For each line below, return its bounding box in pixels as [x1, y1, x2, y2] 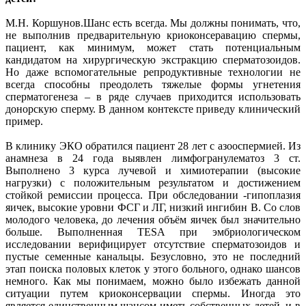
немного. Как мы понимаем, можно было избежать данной [5, 275, 301, 288]
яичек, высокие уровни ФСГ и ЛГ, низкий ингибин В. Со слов [5, 201, 301, 214]
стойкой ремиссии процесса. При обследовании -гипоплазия [5, 189, 301, 201]
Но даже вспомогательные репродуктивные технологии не [5, 66, 301, 79]
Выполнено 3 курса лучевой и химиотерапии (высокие [5, 165, 301, 177]
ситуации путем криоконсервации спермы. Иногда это [5, 288, 301, 300]
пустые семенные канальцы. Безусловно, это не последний [5, 251, 301, 263]
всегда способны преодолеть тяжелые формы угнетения [5, 79, 301, 91]
